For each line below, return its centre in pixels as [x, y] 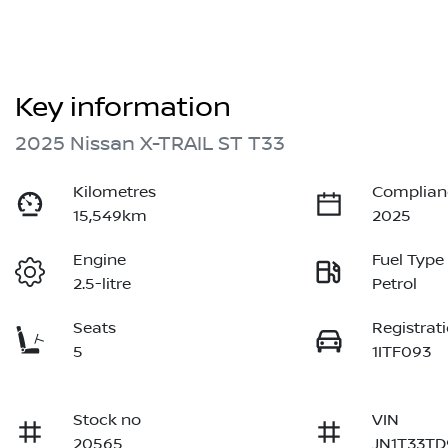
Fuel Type [408, 260]
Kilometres [115, 192]
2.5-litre [102, 284]
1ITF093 [402, 352]
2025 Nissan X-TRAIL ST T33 [150, 144]
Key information [123, 108]
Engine [100, 260]
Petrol [395, 284]
